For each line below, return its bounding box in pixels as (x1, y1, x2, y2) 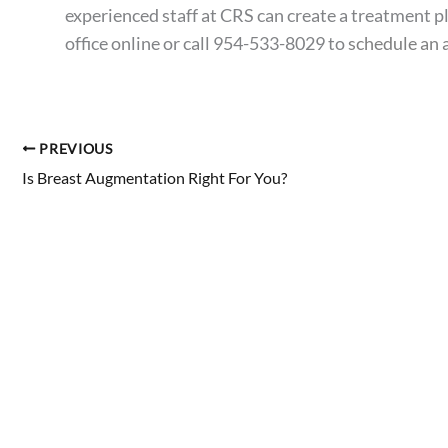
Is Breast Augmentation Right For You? (22, 167, 287, 187)
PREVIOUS (35, 140, 113, 157)
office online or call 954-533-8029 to (65, 31, 348, 54)
